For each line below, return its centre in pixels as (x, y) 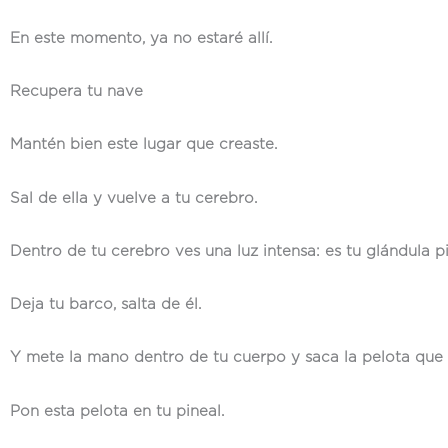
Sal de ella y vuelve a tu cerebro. (133, 198)
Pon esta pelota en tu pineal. (117, 411)
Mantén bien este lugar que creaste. (143, 145)
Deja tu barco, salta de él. (105, 304)
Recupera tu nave (76, 91)
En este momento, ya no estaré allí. (141, 38)
